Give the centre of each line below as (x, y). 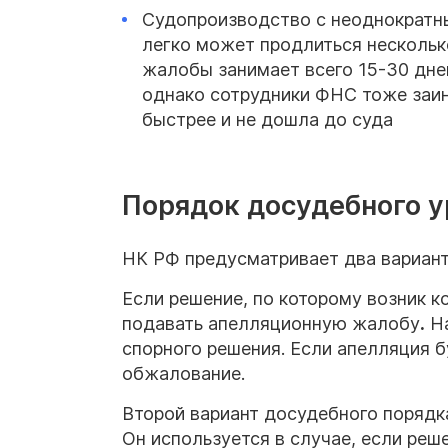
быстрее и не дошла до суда (267, 119)
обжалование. (183, 374)
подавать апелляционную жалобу (271, 324)
